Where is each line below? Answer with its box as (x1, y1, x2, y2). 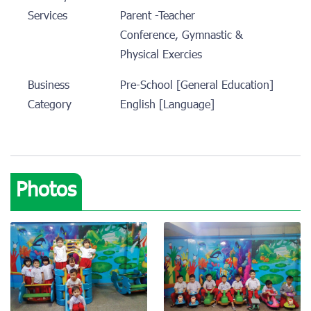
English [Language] (119, 97, 215, 115)
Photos (16, 176, 76, 207)
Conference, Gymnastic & (119, 28, 243, 45)
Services (28, 8, 67, 26)
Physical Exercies (119, 47, 202, 65)
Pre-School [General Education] (119, 78, 274, 95)
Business (28, 78, 69, 95)
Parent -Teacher (119, 8, 195, 26)
